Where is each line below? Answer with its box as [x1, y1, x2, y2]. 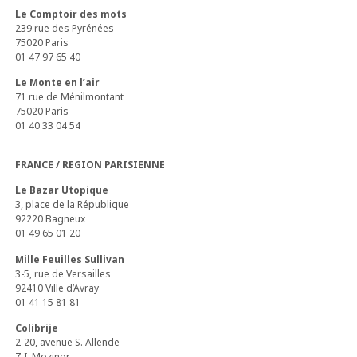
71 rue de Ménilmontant [15, 90, 124, 104]
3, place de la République [15, 198, 130, 212]
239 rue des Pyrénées [15, 21, 115, 35]
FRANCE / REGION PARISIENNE [15, 158, 166, 171]
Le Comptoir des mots [15, 6, 127, 21]
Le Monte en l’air [15, 76, 100, 90]
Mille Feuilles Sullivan [15, 252, 125, 266]
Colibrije [15, 321, 59, 335]
